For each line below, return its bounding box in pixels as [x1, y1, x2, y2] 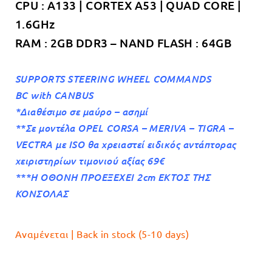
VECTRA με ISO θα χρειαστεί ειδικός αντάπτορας [15, 138, 236, 151]
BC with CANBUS [15, 89, 93, 101]
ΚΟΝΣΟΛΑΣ [15, 187, 69, 200]
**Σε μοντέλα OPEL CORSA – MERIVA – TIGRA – [15, 121, 234, 134]
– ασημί [111, 105, 148, 118]
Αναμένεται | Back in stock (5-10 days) [15, 228, 189, 240]
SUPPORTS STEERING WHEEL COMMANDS [15, 72, 211, 85]
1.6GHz [15, 16, 55, 32]
